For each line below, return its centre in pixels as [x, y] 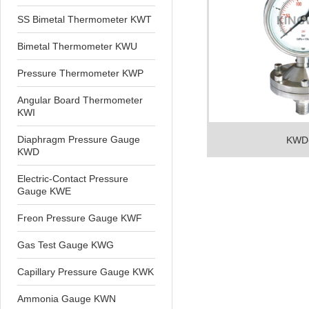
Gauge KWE [44, 191]
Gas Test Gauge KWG [66, 245]
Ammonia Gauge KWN [67, 299]
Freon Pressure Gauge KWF [80, 218]
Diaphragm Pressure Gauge [79, 139]
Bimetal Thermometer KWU [77, 46]
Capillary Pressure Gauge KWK [86, 272]
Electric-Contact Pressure [73, 179]
